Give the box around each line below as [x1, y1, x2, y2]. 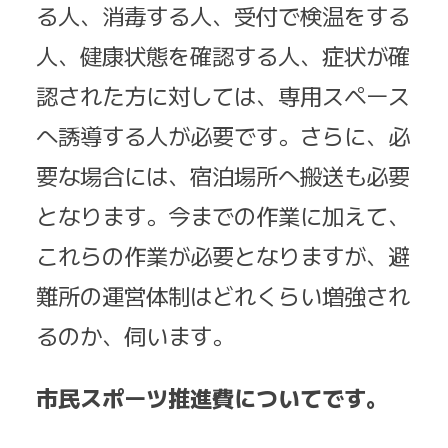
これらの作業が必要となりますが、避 [36, 238, 410, 271]
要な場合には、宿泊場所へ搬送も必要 [36, 158, 410, 191]
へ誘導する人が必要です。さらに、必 [36, 118, 410, 151]
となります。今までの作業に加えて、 [36, 198, 410, 231]
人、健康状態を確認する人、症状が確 [36, 38, 410, 71]
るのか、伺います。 [36, 318, 234, 351]
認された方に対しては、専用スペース [36, 78, 410, 111]
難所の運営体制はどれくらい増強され [36, 278, 410, 311]
